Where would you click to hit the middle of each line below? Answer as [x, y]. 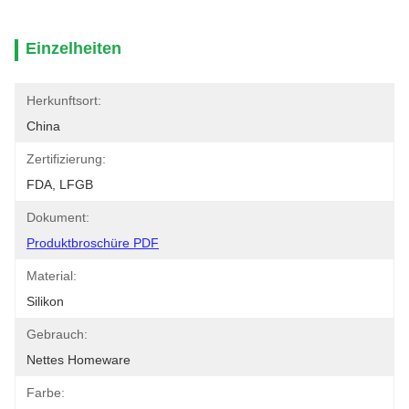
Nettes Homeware [79, 360]
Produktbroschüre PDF [93, 243]
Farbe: [46, 393]
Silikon [45, 301]
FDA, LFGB [60, 184]
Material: [52, 276]
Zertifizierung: [66, 159]
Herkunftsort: [64, 100]
